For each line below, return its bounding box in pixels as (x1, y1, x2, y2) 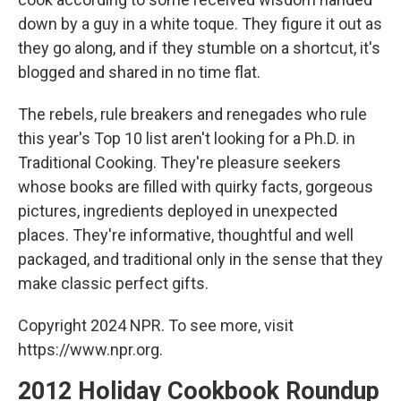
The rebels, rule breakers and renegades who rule (18, 105, 367, 124)
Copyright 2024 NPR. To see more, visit (18, 316, 294, 335)
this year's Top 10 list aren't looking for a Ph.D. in (18, 129, 355, 148)
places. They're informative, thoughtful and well (18, 226, 354, 244)
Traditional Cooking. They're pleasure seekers (18, 153, 341, 172)
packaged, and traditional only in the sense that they (18, 250, 383, 269)
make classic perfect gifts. (18, 274, 209, 293)
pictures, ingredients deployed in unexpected (18, 201, 337, 220)
